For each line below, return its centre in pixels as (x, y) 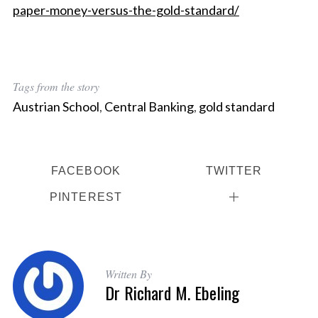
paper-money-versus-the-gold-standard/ (126, 10)
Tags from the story (56, 86)
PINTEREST (86, 197)
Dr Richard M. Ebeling (172, 293)
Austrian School (56, 106)
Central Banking (149, 106)
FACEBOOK (86, 171)
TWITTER (234, 171)
